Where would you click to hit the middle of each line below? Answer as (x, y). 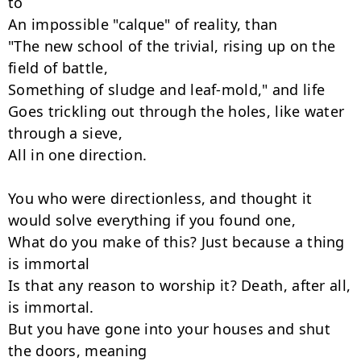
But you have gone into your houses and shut (169, 329)
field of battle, (58, 68)
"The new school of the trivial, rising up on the (172, 46)
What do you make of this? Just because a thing (176, 242)
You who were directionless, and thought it (160, 198)
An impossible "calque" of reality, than (143, 24)
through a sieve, (65, 133)
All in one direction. (78, 155)
